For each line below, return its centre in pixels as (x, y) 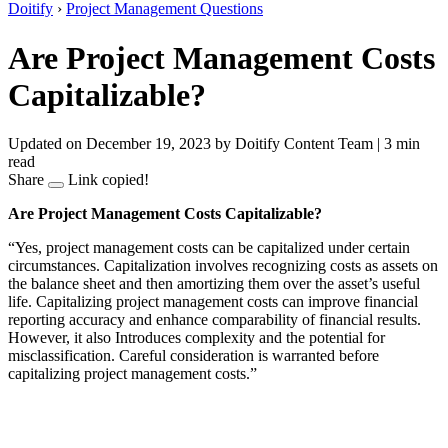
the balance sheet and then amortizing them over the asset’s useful (214, 284)
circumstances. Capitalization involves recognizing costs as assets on (223, 266)
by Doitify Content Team (294, 144)
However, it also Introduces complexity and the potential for (196, 338)
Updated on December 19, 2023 (109, 144)
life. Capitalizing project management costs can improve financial (213, 302)
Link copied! (108, 180)
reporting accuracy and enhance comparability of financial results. (214, 320)
